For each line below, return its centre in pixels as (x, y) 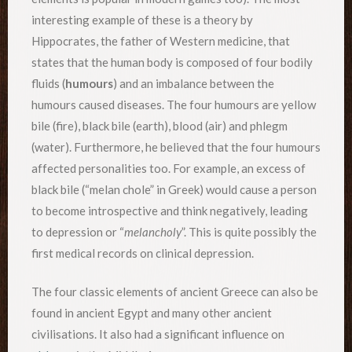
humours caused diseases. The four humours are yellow (174, 104)
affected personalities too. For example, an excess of (169, 168)
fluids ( (48, 83)
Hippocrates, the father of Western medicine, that (161, 40)
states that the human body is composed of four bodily (172, 62)
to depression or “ (78, 231)
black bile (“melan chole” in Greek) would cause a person (174, 189)
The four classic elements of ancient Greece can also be (175, 292)
